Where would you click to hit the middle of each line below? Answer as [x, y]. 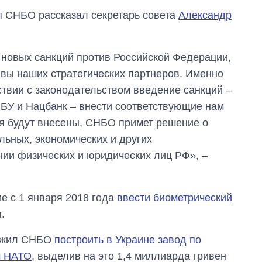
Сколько [190, 212]
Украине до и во [206, 245]
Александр [205, 15]
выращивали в [204, 234]
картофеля [195, 223]
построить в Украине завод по [128, 240]
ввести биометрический [175, 198]
